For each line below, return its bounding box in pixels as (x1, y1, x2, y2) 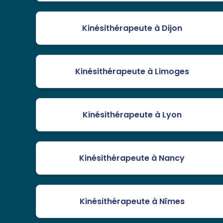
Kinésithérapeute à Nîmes (79, 196, 185, 208)
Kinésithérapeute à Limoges (75, 66, 189, 78)
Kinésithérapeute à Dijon (82, 22, 182, 34)
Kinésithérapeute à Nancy (79, 152, 185, 164)
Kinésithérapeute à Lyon (82, 109, 182, 121)
